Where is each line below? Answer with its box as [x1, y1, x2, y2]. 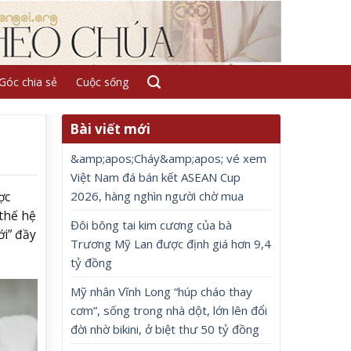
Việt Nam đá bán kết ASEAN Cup [71, 169, 241, 185]
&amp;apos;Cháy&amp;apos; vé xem [71, 150, 267, 166]
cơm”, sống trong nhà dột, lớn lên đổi [71, 302, 268, 318]
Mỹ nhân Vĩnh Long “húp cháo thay [71, 284, 253, 299]
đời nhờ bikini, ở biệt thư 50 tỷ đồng [71, 321, 260, 337]
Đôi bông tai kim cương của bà [71, 217, 233, 233]
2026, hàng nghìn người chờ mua [71, 188, 244, 204]
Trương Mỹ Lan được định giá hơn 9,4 [71, 236, 272, 251]
